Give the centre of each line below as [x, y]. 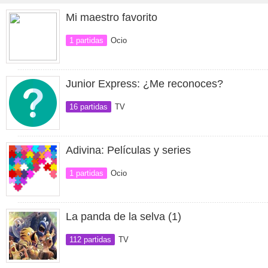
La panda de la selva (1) [124, 217]
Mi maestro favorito [112, 17]
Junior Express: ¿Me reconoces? [144, 84]
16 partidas [89, 107]
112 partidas [90, 240]
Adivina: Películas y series [128, 150]
